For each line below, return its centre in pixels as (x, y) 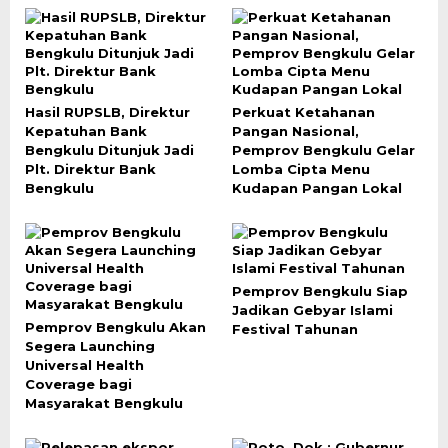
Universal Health (84, 365)
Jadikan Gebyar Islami (312, 310)
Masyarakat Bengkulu (104, 403)
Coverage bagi (78, 384)
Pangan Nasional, (295, 131)
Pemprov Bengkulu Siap (319, 291)
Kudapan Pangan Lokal (316, 188)
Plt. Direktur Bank (90, 169)
